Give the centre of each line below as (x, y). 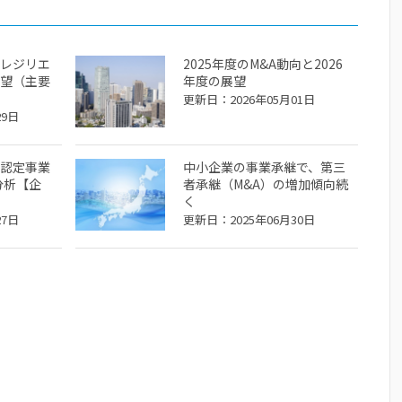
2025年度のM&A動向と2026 (263, 64)
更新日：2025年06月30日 (249, 219)
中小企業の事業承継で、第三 (264, 167)
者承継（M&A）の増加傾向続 (266, 184)
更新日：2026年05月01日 (249, 99)
